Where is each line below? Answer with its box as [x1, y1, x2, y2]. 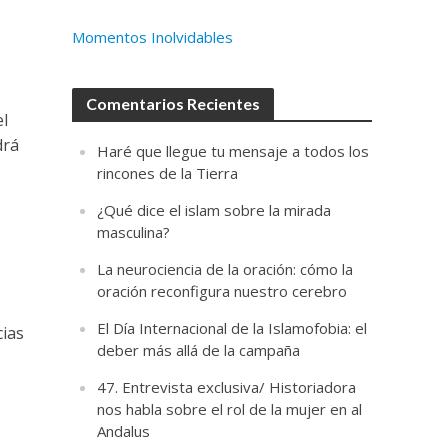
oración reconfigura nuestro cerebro [97, 281, 348, 301]
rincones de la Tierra [97, 163, 239, 183]
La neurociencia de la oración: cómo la [97, 259, 354, 279]
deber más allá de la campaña [97, 340, 301, 360]
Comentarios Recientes [86, 94, 261, 113]
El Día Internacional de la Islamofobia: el [97, 318, 368, 338]
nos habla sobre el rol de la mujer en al [97, 399, 363, 419]
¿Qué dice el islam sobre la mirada [97, 200, 332, 220]
